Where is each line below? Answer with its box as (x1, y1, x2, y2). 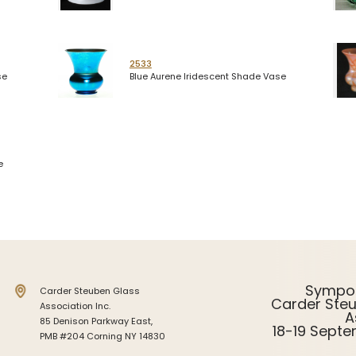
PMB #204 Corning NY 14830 (40, 329, 166, 342)
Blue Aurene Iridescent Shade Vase (129, 70, 286, 83)
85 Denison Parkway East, (40, 314, 153, 327)
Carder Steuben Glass (40, 284, 141, 297)
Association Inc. (40, 299, 111, 312)
